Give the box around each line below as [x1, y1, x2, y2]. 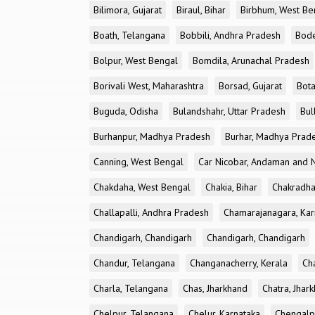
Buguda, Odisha [94, 105, 158, 117]
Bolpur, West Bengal [94, 54, 178, 67]
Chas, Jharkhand [183, 282, 247, 295]
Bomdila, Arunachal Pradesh [193, 54, 309, 67]
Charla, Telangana [94, 282, 168, 295]
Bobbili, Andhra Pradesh [180, 29, 281, 41]
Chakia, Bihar [205, 181, 257, 193]
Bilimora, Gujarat [94, 4, 162, 16]
